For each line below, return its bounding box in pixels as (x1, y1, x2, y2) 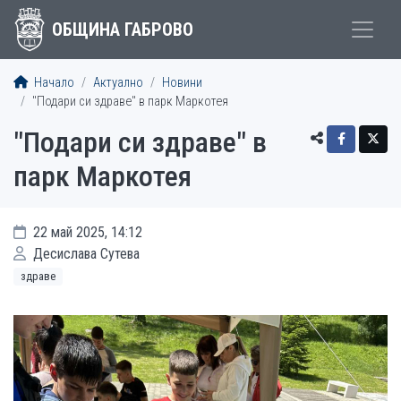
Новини (162, 75, 202, 90)
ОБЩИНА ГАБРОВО (51, 19, 193, 40)
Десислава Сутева (30, 245, 140, 262)
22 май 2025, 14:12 (30, 224, 142, 241)
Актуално (93, 75, 143, 90)
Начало (31, 75, 74, 90)
